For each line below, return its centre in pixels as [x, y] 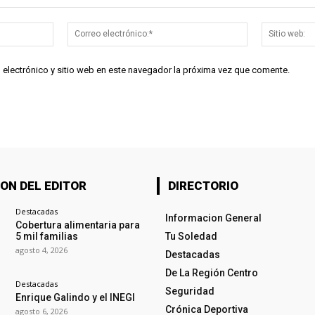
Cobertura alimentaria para [77, 225]
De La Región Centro [211, 272]
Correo [262, 29]
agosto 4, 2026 [41, 250]
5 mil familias [46, 236]
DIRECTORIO [203, 185]
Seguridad [189, 291]
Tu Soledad [191, 236]
